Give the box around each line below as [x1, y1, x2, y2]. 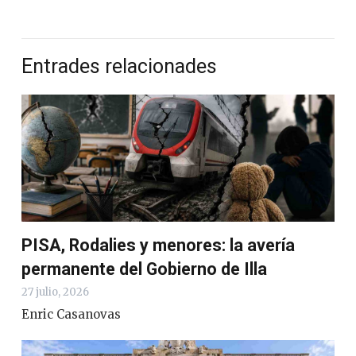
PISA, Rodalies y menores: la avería [21, 234, 295, 255]
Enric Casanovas [21, 306, 121, 322]
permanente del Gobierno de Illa [21, 258, 267, 279]
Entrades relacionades [21, 55, 217, 79]
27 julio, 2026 [21, 284, 89, 299]
